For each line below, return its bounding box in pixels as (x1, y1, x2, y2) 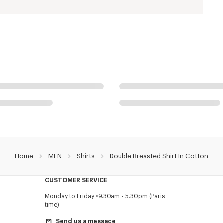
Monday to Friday (44, 193, 94, 199)
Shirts (77, 152, 95, 159)
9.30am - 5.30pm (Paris (98, 193, 165, 199)
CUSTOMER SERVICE (44, 177, 107, 183)
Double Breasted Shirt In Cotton (110, 152, 208, 159)
